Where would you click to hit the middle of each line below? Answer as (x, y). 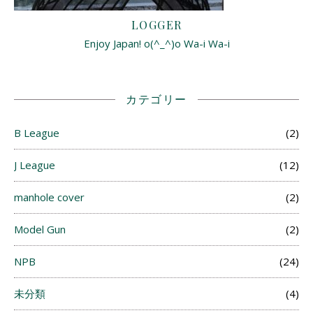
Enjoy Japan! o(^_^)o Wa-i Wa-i (156, 43)
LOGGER (156, 24)
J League (35, 165)
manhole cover (49, 197)
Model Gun (40, 229)
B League (37, 132)
